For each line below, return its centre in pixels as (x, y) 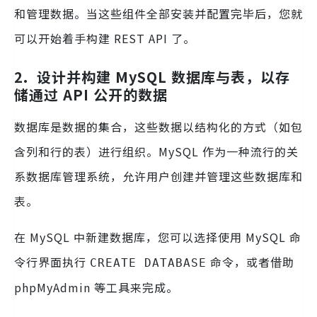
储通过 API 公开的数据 (91, 95)
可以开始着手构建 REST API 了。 (105, 39)
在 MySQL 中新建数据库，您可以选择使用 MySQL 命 (158, 237)
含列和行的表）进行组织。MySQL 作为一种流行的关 (156, 152)
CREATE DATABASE (148, 263)
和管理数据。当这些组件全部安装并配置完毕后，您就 (158, 14)
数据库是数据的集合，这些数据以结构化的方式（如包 (158, 127)
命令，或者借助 (250, 262)
